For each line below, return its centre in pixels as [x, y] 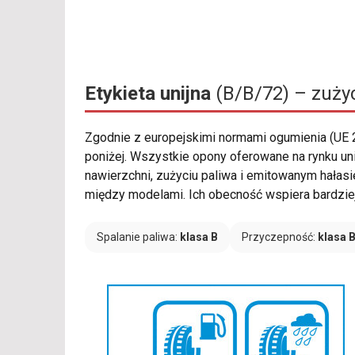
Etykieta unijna [148, 94]
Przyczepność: [280, 237]
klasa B [199, 237]
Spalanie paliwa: [138, 237]
